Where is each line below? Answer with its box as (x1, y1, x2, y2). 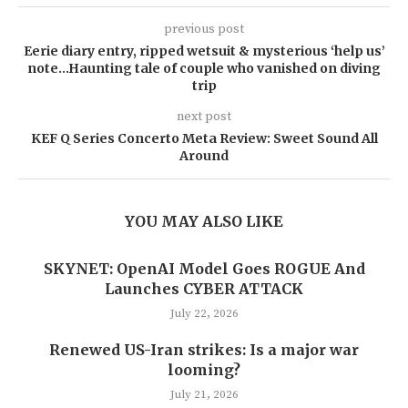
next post (177, 108, 231, 126)
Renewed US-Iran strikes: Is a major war (49, 341, 359, 360)
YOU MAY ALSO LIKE (125, 212, 283, 231)
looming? (168, 361, 240, 380)
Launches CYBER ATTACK (105, 280, 303, 299)
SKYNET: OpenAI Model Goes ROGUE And (43, 260, 365, 279)
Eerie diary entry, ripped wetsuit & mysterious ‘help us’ (23, 43, 385, 60)
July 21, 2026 (169, 387, 239, 403)
